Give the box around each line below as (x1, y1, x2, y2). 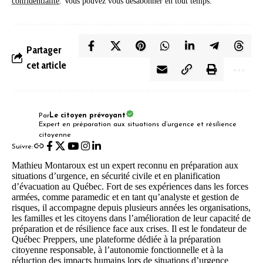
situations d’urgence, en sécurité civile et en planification (12, 170, 220, 181)
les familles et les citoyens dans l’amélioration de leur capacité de (12, 213, 251, 223)
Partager (26, 43, 61, 56)
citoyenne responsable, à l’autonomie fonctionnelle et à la (12, 244, 223, 255)
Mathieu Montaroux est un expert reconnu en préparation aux (12, 160, 238, 170)
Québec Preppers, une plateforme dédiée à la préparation (12, 234, 221, 244)
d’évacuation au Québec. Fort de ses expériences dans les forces (12, 181, 248, 191)
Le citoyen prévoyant (49, 112, 126, 119)
